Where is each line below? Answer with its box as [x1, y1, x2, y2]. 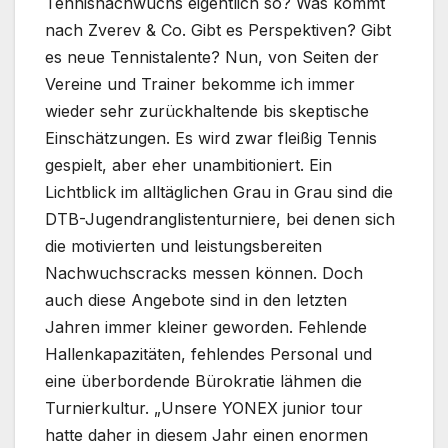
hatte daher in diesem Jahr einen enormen [45, 425, 368, 446]
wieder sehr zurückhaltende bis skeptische [45, 101, 369, 122]
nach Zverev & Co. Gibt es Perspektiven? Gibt [45, 20, 391, 41]
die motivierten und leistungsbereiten [45, 236, 322, 257]
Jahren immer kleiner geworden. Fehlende [45, 317, 367, 338]
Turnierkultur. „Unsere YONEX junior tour [45, 398, 363, 419]
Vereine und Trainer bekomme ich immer [45, 74, 355, 95]
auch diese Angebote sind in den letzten [45, 290, 347, 311]
